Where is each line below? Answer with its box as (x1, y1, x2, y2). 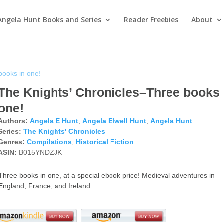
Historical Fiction (76, 138, 134, 146)
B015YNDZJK (19, 148, 62, 156)
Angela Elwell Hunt (82, 117, 147, 125)
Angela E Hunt (30, 117, 79, 125)
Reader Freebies (123, 15, 178, 24)
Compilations (27, 138, 72, 146)
